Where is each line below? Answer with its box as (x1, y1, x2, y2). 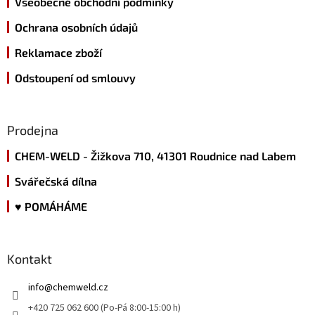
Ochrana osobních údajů (15, 20, 138, 34)
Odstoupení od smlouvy (15, 71, 136, 85)
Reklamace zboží (15, 46, 102, 60)
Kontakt (7, 251, 52, 267)
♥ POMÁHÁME (15, 200, 87, 214)
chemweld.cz (53, 281, 108, 295)
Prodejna (7, 122, 58, 139)
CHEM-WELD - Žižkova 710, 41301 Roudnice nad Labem (15, 149, 296, 163)
